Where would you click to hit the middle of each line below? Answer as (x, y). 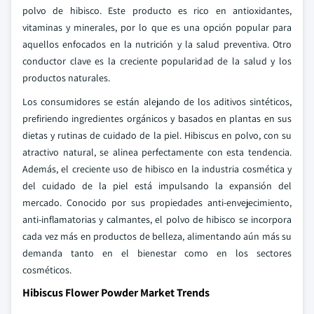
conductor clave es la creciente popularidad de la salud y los (157, 61)
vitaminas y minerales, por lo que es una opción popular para (157, 27)
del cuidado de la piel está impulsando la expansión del (157, 186)
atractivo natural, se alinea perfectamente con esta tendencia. (157, 152)
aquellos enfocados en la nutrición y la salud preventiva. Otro (157, 44)
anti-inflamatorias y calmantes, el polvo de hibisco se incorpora (157, 219)
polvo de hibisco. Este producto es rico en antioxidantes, (157, 11)
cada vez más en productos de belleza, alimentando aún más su (157, 236)
